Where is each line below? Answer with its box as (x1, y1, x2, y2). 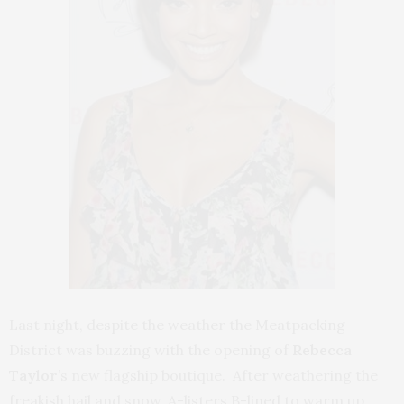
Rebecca (292, 341, 352, 359)
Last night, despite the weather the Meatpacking (9, 316, 345, 334)
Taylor (9, 366, 58, 384)
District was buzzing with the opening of (9, 341, 292, 359)
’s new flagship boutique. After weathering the (58, 366, 378, 384)
